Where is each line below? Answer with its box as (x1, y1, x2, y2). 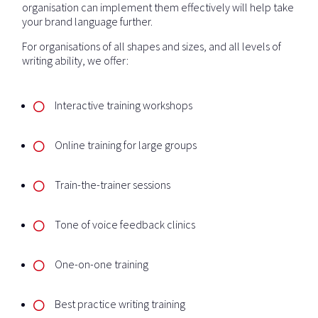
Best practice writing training (55, 296, 186, 311)
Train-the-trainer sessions (55, 177, 171, 192)
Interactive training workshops (55, 97, 193, 112)
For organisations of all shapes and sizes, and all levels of (22, 38, 282, 53)
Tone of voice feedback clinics (55, 216, 196, 231)
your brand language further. (22, 13, 153, 28)
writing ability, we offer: (22, 53, 129, 67)
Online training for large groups (55, 137, 197, 152)
